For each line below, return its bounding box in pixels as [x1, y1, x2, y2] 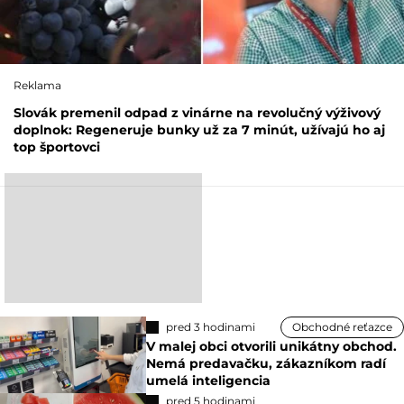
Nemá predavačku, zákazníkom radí [146, 354, 387, 372]
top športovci [14, 139, 100, 156]
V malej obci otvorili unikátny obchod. [146, 337, 398, 354]
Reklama [14, 78, 61, 93]
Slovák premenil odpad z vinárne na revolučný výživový [14, 105, 381, 122]
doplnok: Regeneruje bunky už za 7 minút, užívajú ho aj [14, 122, 385, 139]
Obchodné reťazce [292, 319, 392, 334]
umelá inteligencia [146, 372, 271, 389]
